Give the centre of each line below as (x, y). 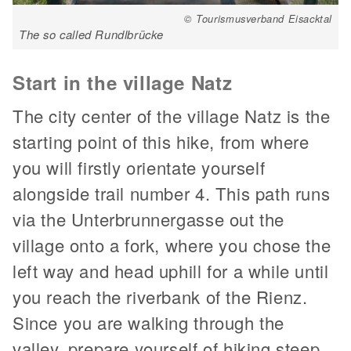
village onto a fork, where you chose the (172, 245)
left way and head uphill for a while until (171, 271)
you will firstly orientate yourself (139, 168)
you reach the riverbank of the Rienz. (160, 297)
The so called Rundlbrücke (91, 34)
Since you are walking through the (148, 323)
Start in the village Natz (123, 83)
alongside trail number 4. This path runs (172, 194)
